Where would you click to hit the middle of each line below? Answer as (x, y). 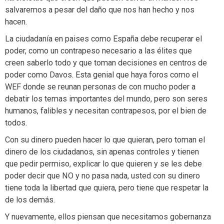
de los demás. (30, 199)
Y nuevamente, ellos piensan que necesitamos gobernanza (108, 216)
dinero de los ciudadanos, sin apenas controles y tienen (102, 151)
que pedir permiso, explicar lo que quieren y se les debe (103, 163)
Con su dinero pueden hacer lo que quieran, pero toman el (105, 139)
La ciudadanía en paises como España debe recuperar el (103, 38)
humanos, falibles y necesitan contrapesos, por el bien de (106, 110)
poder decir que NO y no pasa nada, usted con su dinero (102, 175)
